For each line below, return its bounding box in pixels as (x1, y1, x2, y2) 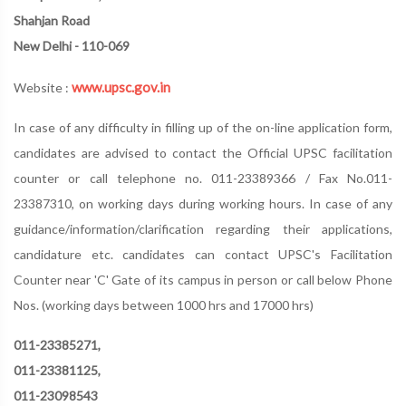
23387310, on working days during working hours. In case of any (14, 196, 392, 211)
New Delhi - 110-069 (14, 38, 130, 53)
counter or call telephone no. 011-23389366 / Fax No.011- (14, 170, 392, 186)
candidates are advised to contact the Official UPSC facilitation (14, 145, 392, 160)
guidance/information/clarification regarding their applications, (14, 221, 392, 237)
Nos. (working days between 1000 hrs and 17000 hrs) (14, 297, 314, 313)
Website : (14, 80, 72, 95)
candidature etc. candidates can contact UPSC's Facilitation (14, 246, 392, 262)
